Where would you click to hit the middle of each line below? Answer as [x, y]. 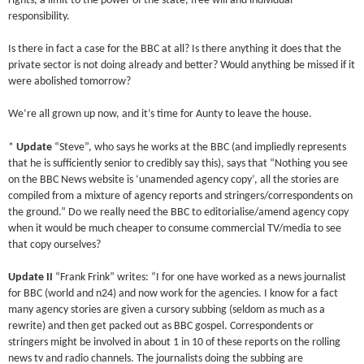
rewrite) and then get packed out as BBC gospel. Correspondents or [161, 326]
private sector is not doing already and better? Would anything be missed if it [182, 66]
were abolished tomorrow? [70, 82]
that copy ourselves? [55, 245]
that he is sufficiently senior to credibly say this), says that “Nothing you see [178, 163]
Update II [31, 277]
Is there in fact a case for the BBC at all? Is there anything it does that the [175, 50]
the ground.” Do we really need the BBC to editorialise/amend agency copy [179, 212]
